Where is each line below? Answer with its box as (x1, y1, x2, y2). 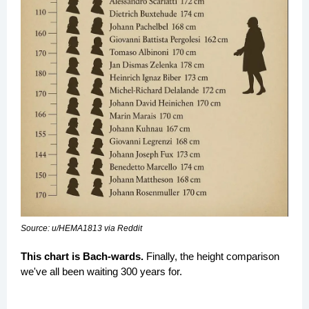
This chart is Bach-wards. (21, 250, 143, 262)
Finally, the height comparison (143, 250, 279, 262)
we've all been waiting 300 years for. (21, 266, 182, 277)
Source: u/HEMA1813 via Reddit (21, 223, 142, 233)
